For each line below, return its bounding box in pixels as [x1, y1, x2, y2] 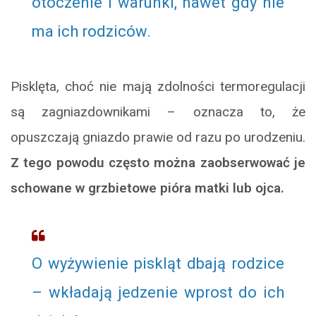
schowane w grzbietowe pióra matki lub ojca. [11, 180, 284, 197]
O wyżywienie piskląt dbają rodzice [32, 255, 284, 273]
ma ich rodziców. [32, 23, 151, 41]
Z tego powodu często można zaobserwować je [11, 154, 305, 171]
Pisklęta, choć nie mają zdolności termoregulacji [11, 78, 305, 95]
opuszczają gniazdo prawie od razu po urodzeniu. [11, 129, 305, 146]
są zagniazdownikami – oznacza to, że [11, 104, 305, 121]
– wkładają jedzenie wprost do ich [32, 284, 284, 302]
